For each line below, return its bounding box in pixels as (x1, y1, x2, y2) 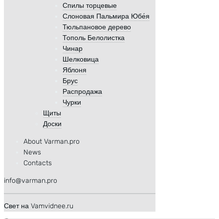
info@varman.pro (4, 176, 57, 185)
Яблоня (63, 66, 87, 75)
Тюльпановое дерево (63, 23, 131, 32)
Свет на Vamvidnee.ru (4, 202, 73, 211)
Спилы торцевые (63, 1, 117, 10)
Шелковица (63, 55, 99, 64)
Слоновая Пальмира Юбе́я (63, 12, 150, 21)
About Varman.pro (23, 137, 80, 146)
